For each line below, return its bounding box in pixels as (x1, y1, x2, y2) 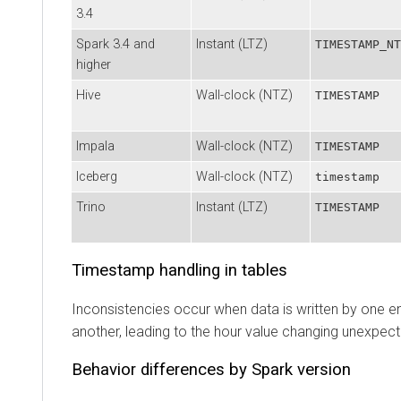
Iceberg (76, 168, 117, 184)
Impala (76, 138, 115, 154)
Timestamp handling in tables (72, 260, 287, 280)
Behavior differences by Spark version (72, 359, 351, 380)
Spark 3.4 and (76, 36, 155, 52)
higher (76, 56, 111, 73)
